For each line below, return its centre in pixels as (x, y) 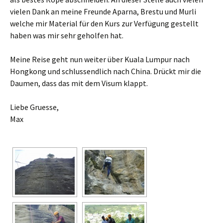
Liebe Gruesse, (34, 107)
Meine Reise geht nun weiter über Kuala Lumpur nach (100, 59)
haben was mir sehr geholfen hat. (67, 35)
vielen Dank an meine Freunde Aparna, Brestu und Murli (103, 11)
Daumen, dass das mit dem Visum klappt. (79, 83)
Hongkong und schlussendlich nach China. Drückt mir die (106, 71)
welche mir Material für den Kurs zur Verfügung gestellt (104, 23)
